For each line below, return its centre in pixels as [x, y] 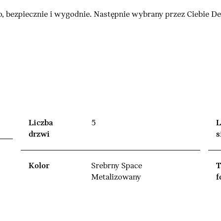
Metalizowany [116, 177]
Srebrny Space [117, 166]
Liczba [41, 123]
